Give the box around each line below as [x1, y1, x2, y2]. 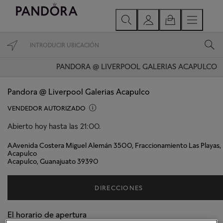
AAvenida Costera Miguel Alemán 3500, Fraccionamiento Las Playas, [7, 141, 221, 149]
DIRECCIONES [95, 184, 143, 192]
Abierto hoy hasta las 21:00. [7, 121, 101, 131]
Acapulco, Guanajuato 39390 [7, 157, 99, 165]
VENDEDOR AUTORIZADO [7, 104, 86, 112]
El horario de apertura [7, 210, 87, 220]
